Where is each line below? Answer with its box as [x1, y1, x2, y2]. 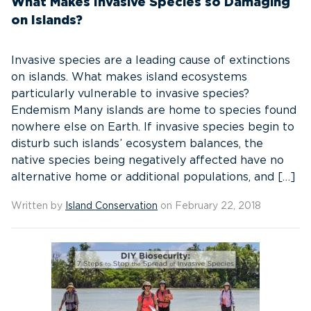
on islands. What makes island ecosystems [11, 72, 247, 83]
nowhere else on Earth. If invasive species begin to [11, 121, 294, 133]
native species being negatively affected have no [11, 155, 284, 166]
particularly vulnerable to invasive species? [11, 88, 249, 99]
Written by [11, 201, 65, 211]
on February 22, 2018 [158, 201, 261, 211]
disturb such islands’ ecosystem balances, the [11, 138, 263, 149]
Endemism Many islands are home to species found [11, 105, 296, 116]
